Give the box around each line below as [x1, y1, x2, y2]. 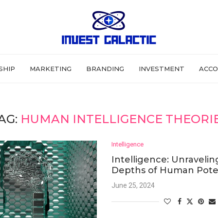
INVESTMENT [139, 65, 184, 73]
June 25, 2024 [111, 182, 155, 189]
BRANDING [86, 65, 124, 73]
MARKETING [30, 65, 72, 73]
